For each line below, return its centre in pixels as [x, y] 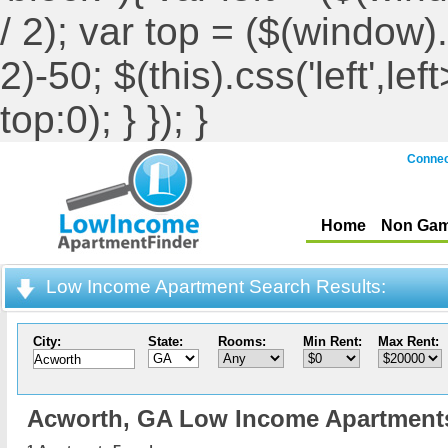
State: [165, 341]
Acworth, [82, 418]
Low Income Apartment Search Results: [216, 286]
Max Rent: [408, 341]
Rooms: [242, 341]
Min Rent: [332, 341]
